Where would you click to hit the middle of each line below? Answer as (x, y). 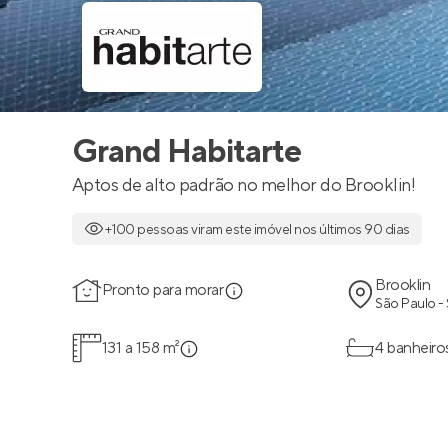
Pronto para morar (163, 290)
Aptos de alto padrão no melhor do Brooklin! (244, 185)
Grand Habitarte (186, 152)
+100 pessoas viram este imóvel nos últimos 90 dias (257, 230)
